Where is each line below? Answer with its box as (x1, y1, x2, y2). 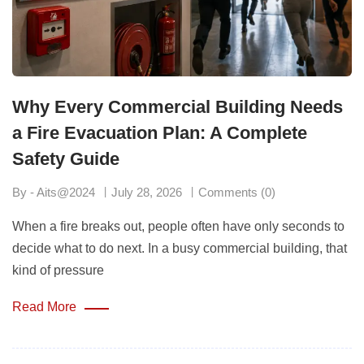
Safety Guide (12, 148, 124, 169)
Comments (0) (198, 184, 275, 199)
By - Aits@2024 (12, 184, 95, 199)
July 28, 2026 (111, 184, 182, 199)
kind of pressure (12, 262, 104, 277)
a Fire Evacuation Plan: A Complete (12, 122, 307, 143)
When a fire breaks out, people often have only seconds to (12, 219, 344, 233)
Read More (12, 299, 76, 314)
